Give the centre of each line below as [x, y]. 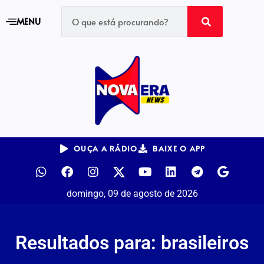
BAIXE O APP [179, 148]
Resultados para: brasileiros [132, 243]
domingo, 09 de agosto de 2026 [132, 194]
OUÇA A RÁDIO [106, 148]
